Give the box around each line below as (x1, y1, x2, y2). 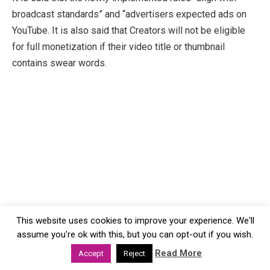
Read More (155, 248, 202, 259)
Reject (124, 249, 145, 258)
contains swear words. (12, 57, 107, 69)
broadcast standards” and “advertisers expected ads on (12, 8, 246, 20)
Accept (78, 249, 104, 258)
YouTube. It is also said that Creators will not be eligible (12, 24, 245, 36)
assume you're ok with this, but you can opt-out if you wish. (17, 229, 253, 240)
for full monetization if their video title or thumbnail (12, 40, 225, 52)
